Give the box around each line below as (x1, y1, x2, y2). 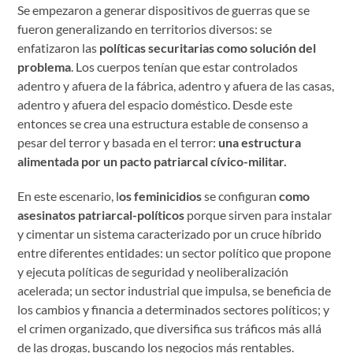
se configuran (202, 188, 280, 203)
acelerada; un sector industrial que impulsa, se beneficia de (17, 282, 332, 298)
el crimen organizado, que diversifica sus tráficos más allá (17, 320, 322, 336)
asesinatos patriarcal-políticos (17, 206, 185, 222)
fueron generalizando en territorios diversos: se (17, 20, 273, 36)
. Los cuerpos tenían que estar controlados (71, 58, 299, 74)
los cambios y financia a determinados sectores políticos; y (17, 301, 330, 317)
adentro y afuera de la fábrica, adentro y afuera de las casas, (17, 77, 335, 93)
